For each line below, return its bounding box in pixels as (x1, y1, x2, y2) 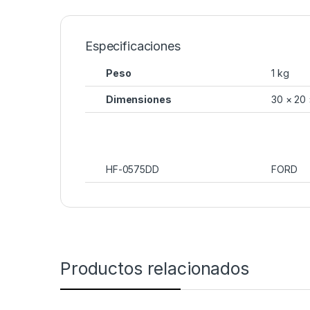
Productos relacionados (60, 258, 249, 280)
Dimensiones (106, 93, 172, 106)
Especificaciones (85, 39, 181, 54)
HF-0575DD (106, 163, 159, 176)
